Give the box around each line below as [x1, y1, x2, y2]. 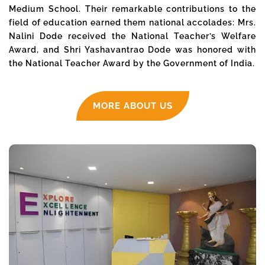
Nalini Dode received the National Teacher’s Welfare [9, 31, 256, 41]
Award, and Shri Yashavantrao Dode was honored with [9, 45, 256, 54]
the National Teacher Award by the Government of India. [9, 59, 255, 68]
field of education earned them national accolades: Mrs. [9, 18, 256, 27]
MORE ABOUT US [92, 101, 173, 111]
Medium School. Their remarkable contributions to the [9, 4, 256, 14]
